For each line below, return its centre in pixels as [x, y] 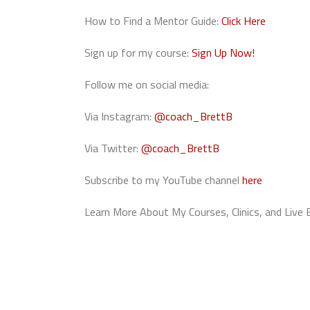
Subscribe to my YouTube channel [163, 180]
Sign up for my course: [138, 53]
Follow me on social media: [147, 84]
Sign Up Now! [223, 53]
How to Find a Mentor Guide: [153, 21]
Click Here [244, 21]
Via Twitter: [113, 148]
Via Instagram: [119, 116]
